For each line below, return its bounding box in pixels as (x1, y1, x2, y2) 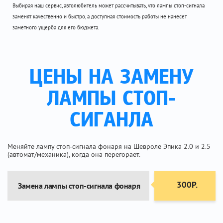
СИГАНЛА (70, 111, 153, 132)
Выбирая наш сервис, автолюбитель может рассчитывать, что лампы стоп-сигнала (12, 2, 205, 9)
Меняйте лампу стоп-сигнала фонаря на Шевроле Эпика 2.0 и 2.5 (7, 142, 211, 151)
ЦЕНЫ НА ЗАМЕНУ (29, 68, 194, 89)
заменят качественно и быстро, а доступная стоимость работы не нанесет (12, 13, 187, 20)
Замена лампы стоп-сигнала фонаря (18, 181, 140, 191)
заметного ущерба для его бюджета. (12, 24, 99, 31)
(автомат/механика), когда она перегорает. (7, 150, 140, 159)
